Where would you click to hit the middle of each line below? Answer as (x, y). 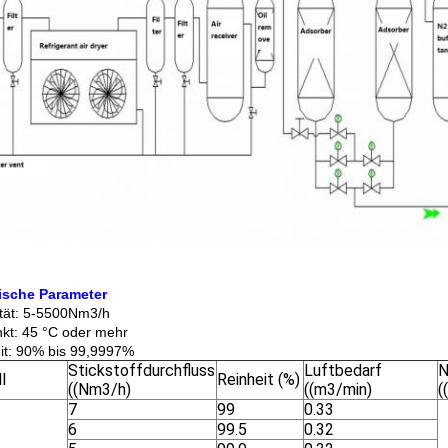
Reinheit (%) (258, 379)
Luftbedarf (343, 370)
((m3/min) (338, 389)
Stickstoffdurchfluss (141, 370)
